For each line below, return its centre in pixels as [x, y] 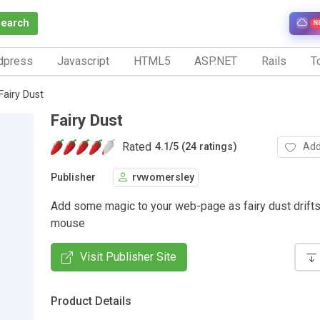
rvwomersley [163, 178]
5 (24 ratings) [205, 147]
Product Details [91, 301]
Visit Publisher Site [128, 256]
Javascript [83, 61]
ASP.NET [216, 61]
